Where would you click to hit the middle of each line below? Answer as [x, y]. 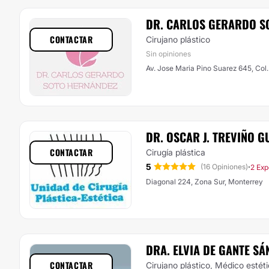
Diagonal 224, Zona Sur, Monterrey [204, 182]
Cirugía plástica [176, 152]
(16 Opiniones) [224, 167]
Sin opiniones [168, 54]
